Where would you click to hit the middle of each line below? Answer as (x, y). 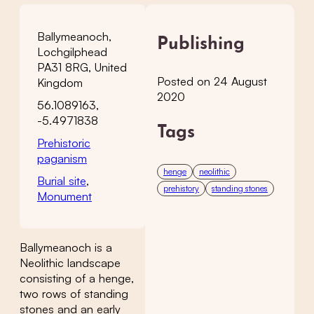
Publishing (201, 45)
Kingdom (60, 82)
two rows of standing (74, 293)
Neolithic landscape (70, 262)
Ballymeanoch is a (66, 247)
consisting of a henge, (77, 278)
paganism (62, 158)
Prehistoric (64, 143)
